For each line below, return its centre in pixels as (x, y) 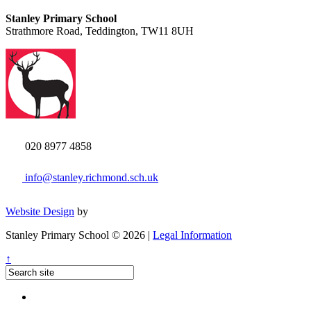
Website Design (40, 211)
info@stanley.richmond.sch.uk (90, 177)
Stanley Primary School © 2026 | (79, 235)
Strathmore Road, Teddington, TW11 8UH (100, 31)
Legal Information (192, 235)
